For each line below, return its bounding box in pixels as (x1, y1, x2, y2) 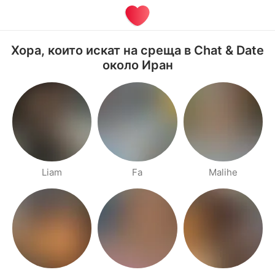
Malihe (208, 166, 238, 179)
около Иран (102, 58, 173, 72)
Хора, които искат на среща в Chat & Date (11, 43, 264, 58)
